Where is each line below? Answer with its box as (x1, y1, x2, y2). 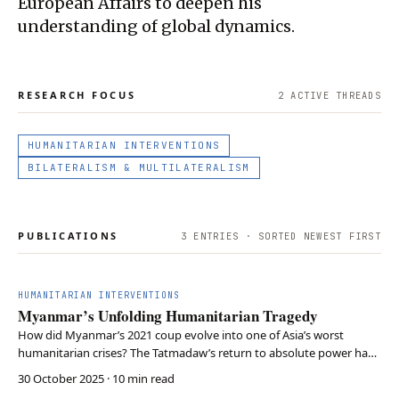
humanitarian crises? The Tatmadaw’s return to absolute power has (18, 344, 373, 361)
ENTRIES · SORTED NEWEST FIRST (187, 229, 381, 242)
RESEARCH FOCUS (18, 87, 136, 102)
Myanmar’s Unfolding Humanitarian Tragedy (18, 304, 318, 327)
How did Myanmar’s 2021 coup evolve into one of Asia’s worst (18, 326, 344, 343)
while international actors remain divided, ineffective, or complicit (18, 379, 362, 396)
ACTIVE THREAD (284, 88, 375, 102)
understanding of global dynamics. (18, 15, 295, 37)
